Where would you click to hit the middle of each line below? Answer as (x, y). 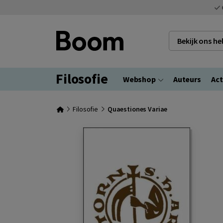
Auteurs (187, 79)
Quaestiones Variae (137, 109)
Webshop (139, 79)
